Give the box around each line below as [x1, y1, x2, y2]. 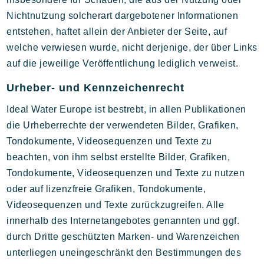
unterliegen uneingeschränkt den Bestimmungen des [6, 247, 242, 258]
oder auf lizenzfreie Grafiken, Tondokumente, [6, 184, 206, 194]
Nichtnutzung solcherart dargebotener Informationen [6, 11, 239, 21]
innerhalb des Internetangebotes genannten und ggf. [6, 216, 240, 226]
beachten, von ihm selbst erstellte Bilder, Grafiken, [6, 152, 230, 162]
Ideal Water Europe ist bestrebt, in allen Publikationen [6, 104, 246, 114]
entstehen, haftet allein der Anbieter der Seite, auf [6, 27, 227, 37]
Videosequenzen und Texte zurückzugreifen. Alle [6, 200, 225, 210]
